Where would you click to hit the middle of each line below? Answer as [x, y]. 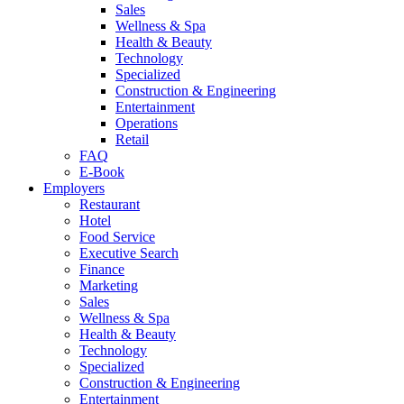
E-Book [102, 171]
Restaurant [110, 204]
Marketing [109, 285]
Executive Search [129, 252]
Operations [147, 123]
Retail [132, 139]
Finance [102, 269]
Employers [74, 188]
